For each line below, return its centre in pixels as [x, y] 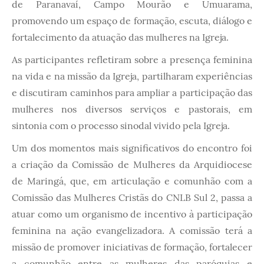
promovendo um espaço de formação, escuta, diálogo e [132, 21]
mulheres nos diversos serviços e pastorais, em [132, 109]
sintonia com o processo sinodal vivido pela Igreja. [122, 126]
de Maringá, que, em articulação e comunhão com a [132, 181]
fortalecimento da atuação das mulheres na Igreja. [121, 37]
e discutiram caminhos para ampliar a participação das [132, 93]
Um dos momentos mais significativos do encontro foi [132, 148]
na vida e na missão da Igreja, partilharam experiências [132, 76]
